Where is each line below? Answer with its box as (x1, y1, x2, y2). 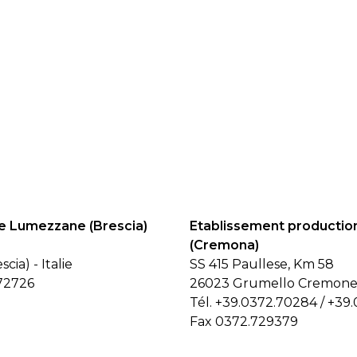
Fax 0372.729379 (190, 313, 299, 329)
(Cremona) (190, 237, 260, 253)
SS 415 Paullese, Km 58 (190, 256, 335, 272)
